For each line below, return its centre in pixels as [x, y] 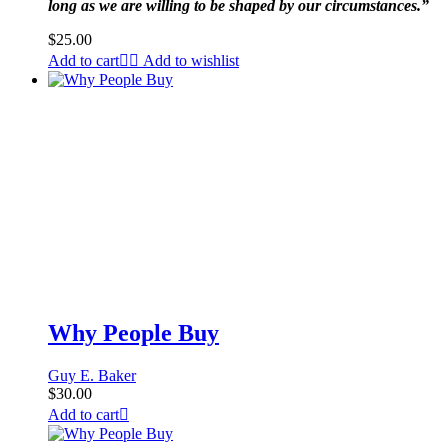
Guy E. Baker [92, 375]
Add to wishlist [191, 60]
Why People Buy [133, 332]
